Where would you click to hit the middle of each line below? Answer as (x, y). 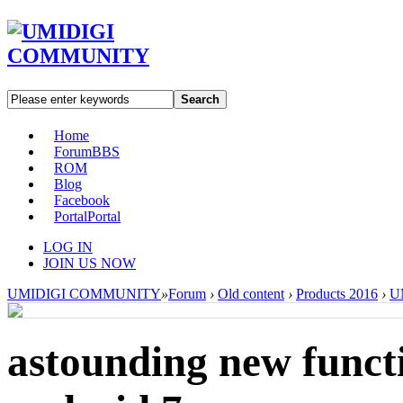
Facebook (82, 200)
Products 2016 (337, 293)
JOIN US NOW (90, 263)
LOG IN (68, 246)
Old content (251, 293)
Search (200, 99)
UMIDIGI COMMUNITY (84, 293)
